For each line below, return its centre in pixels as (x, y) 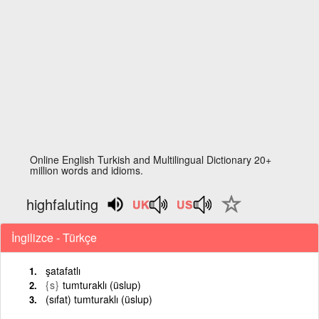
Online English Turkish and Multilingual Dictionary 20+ (151, 159)
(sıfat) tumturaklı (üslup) (99, 299)
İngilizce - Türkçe (54, 237)
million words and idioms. (87, 170)
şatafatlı (63, 270)
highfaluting (63, 204)
